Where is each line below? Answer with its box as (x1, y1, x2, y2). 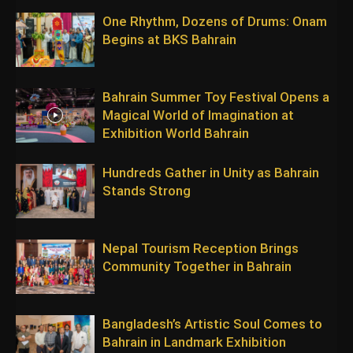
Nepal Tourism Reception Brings (102, 240, 299, 256)
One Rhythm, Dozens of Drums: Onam (102, 13, 327, 29)
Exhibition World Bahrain (102, 125, 249, 141)
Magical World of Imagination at (102, 107, 294, 123)
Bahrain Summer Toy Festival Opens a (102, 89, 329, 105)
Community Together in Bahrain (102, 258, 292, 274)
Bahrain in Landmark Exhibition (102, 334, 286, 350)
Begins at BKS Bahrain (102, 32, 236, 47)
